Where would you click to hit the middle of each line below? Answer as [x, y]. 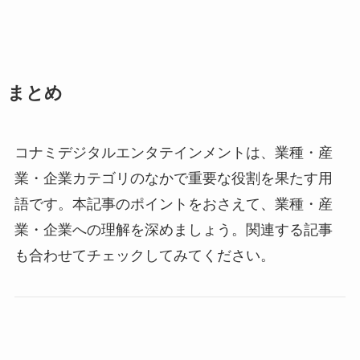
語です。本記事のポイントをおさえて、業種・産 [173, 204]
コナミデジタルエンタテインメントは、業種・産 [173, 152]
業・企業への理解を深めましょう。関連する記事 [173, 229]
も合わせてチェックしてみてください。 [144, 255]
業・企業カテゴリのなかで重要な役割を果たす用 [173, 178]
